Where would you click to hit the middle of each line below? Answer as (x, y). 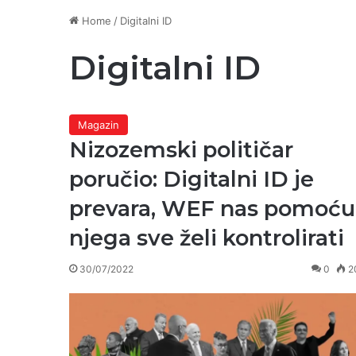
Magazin (99, 125)
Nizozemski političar (181, 150)
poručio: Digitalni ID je (192, 179)
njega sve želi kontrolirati (207, 238)
